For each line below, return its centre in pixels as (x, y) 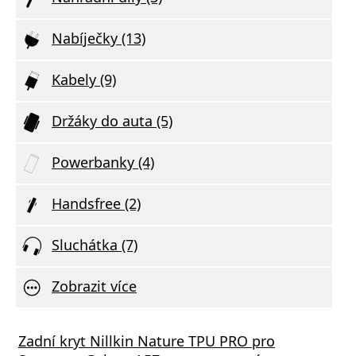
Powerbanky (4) (103, 162)
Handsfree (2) (96, 203)
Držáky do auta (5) (112, 120)
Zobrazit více (94, 286)
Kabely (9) (84, 79)
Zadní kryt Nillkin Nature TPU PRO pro (147, 341)
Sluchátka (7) (95, 244)
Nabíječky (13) (99, 38)
